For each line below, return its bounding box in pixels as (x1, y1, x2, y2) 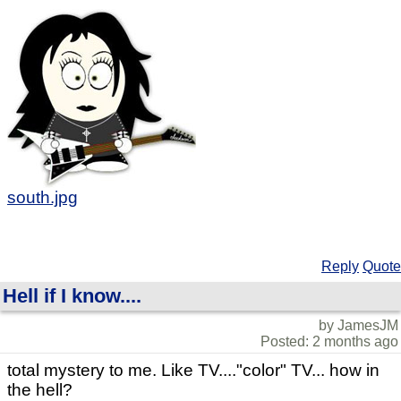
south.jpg (7, 188, 78, 208)
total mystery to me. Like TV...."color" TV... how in (7, 361, 380, 380)
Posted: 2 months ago (260, 334, 398, 350)
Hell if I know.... (3, 285, 141, 308)
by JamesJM (319, 318, 398, 334)
